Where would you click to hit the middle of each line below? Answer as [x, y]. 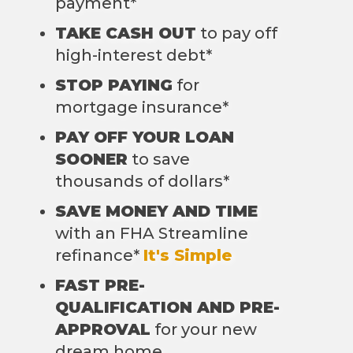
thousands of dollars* [143, 181]
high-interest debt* [134, 55]
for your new [204, 329]
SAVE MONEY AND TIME [157, 211]
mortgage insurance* [142, 107]
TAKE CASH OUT [126, 33]
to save [159, 159]
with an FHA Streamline [152, 233]
